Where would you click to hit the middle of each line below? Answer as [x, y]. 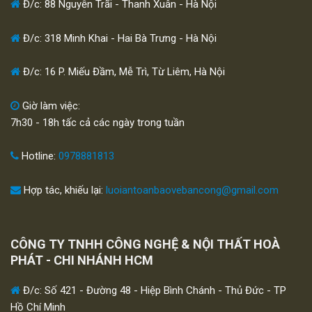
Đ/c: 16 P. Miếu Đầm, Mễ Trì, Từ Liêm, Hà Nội [123, 72]
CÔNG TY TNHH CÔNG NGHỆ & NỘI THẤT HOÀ [145, 244]
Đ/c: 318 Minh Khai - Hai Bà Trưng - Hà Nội [118, 38]
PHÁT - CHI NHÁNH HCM [82, 260]
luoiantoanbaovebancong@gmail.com [192, 190]
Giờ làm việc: [50, 106]
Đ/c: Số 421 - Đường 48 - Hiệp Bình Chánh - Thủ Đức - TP [153, 290]
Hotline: [39, 156]
